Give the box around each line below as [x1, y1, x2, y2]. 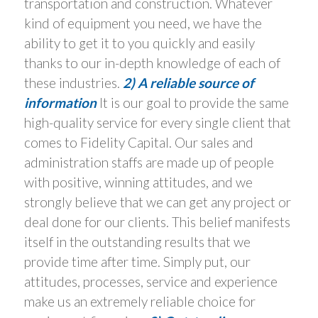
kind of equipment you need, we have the [23, 15, 262, 32]
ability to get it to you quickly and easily [23, 35, 255, 52]
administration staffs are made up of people [23, 154, 274, 171]
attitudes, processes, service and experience [23, 273, 278, 290]
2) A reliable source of [122, 75, 254, 92]
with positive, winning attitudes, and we [23, 174, 253, 191]
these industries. [23, 75, 123, 92]
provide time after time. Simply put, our [23, 253, 251, 270]
